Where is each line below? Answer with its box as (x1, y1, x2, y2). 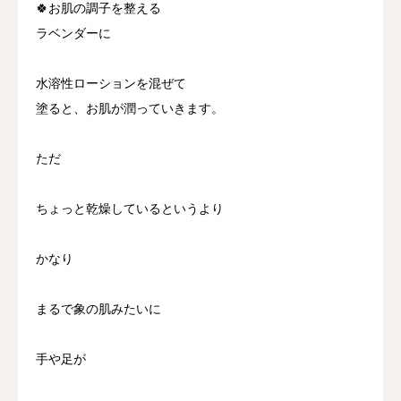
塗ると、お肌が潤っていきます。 (36, 100, 224, 115)
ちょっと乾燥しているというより (36, 200, 224, 216)
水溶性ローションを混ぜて (36, 75, 186, 90)
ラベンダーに (36, 25, 111, 40)
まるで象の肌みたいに (36, 301, 161, 316)
